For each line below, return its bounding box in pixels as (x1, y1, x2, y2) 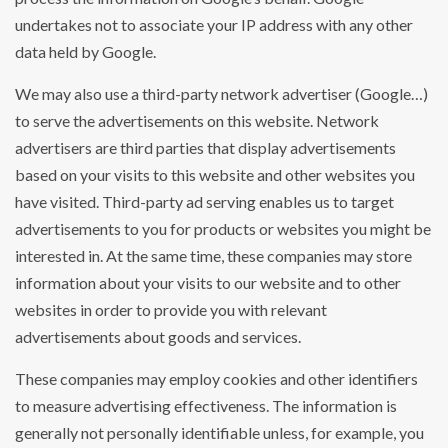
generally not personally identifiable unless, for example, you (15, 423, 424, 443)
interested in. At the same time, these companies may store (15, 246, 412, 266)
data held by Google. (15, 42, 156, 62)
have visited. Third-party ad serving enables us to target (15, 192, 394, 212)
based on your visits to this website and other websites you (15, 165, 415, 185)
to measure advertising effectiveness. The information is (15, 396, 397, 416)
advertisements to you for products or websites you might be (15, 219, 431, 239)
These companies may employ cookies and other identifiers (15, 369, 418, 389)
